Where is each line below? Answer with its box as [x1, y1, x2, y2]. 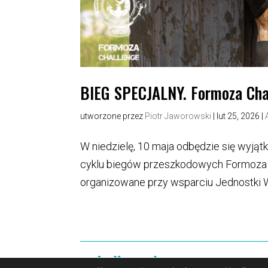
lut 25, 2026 [217, 111, 260, 121]
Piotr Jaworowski [145, 111, 212, 121]
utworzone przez [80, 111, 145, 121]
